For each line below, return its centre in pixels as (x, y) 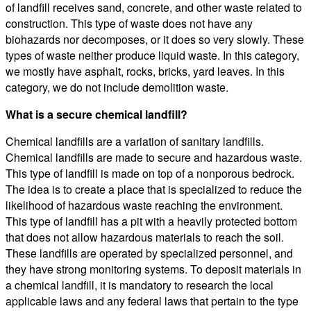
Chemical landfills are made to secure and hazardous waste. (154, 157)
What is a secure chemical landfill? (96, 114)
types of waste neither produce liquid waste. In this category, (152, 55)
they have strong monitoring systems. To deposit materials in (153, 269)
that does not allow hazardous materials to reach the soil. (145, 237)
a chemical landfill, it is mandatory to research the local (140, 285)
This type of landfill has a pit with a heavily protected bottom (151, 221)
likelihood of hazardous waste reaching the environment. (144, 205)
